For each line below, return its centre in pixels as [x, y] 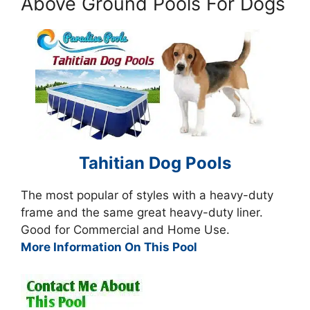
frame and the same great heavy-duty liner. [142, 213]
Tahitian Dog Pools [155, 163]
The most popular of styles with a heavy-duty [147, 195]
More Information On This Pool [109, 247]
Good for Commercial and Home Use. [125, 230]
